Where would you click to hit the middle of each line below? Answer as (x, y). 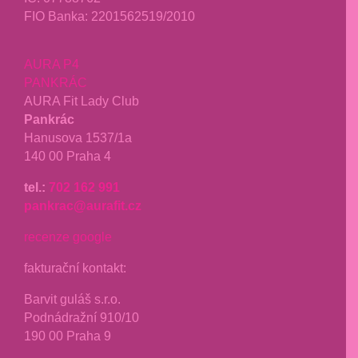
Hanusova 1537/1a (78, 137)
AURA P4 (52, 64)
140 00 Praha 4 (68, 155)
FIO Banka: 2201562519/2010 (109, 16)
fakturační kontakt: (75, 268)
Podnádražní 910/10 (82, 318)
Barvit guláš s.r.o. (72, 299)
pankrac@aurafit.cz (83, 205)
